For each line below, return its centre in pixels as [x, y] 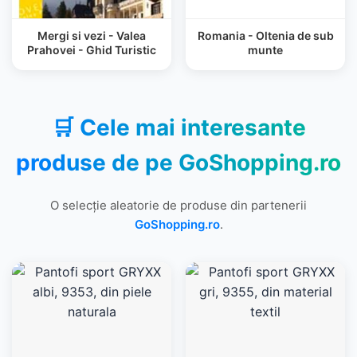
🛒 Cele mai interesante [178, 127]
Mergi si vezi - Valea [92, 35]
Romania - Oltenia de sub [265, 35]
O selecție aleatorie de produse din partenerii [178, 205]
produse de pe [97, 163]
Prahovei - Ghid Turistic [92, 50]
